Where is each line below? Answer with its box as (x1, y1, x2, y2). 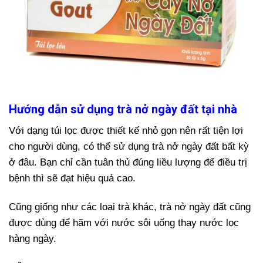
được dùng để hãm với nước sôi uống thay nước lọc (9, 217, 239, 229)
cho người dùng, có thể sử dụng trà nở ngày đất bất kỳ (9, 141, 249, 153)
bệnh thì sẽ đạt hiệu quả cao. (9, 173, 139, 184)
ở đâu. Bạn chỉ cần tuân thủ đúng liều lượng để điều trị (9, 157, 247, 168)
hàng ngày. (9, 233, 56, 245)
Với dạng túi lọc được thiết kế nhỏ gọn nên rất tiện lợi (9, 125, 243, 137)
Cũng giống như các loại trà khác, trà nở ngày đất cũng (9, 201, 251, 213)
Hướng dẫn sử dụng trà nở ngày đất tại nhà (9, 102, 237, 117)
